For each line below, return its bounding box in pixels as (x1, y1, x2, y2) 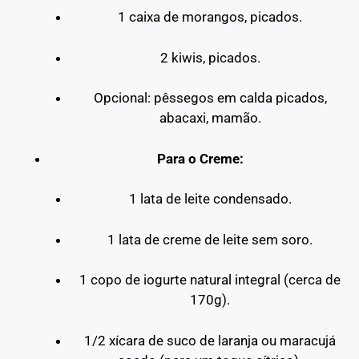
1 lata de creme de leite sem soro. (107, 231, 313, 248)
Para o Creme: (156, 150, 244, 167)
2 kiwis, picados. (159, 49, 260, 66)
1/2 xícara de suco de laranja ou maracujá (84, 332, 337, 349)
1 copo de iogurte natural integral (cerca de (79, 272, 341, 288)
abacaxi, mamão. (159, 110, 261, 126)
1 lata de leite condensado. (128, 191, 292, 207)
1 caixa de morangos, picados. (118, 9, 303, 25)
